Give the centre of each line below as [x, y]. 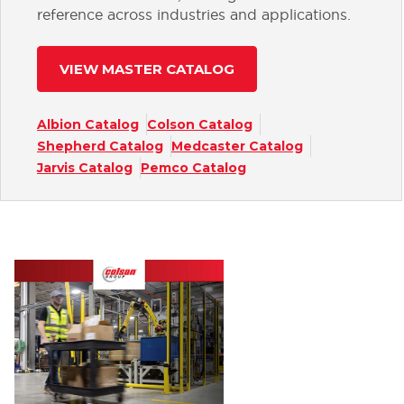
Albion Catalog [88, 124]
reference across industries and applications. [194, 14]
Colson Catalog [200, 124]
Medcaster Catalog [237, 146]
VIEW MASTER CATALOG [147, 69]
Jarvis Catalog [85, 167]
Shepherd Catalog [100, 146]
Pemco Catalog [193, 167]
